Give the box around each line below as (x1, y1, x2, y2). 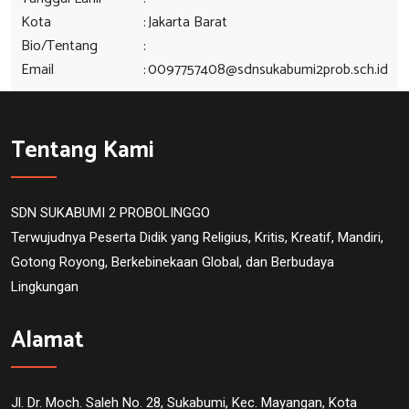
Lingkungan (11, 278, 79, 295)
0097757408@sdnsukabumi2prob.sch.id (148, 58, 388, 82)
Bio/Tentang (21, 34, 98, 58)
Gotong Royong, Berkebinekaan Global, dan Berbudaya (11, 254, 334, 270)
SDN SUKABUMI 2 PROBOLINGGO (11, 204, 210, 221)
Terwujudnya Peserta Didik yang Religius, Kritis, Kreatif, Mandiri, (11, 229, 383, 246)
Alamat (11, 321, 84, 360)
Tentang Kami (11, 131, 154, 170)
